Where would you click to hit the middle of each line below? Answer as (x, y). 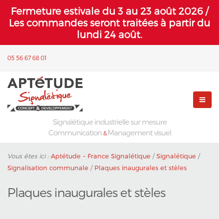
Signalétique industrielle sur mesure (109, 122)
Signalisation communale (48, 168)
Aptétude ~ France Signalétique (101, 156)
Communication (76, 132)
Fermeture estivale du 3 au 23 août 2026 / (109, 11)
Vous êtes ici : (29, 156)
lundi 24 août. (109, 34)
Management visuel (139, 132)
